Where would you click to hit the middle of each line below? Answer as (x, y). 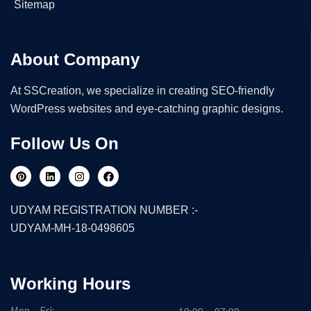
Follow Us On (65, 144)
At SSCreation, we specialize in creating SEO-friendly (142, 91)
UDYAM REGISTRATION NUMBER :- (104, 210)
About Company (75, 60)
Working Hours (70, 283)
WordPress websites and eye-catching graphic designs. (147, 109)
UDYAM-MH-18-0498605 (73, 228)
